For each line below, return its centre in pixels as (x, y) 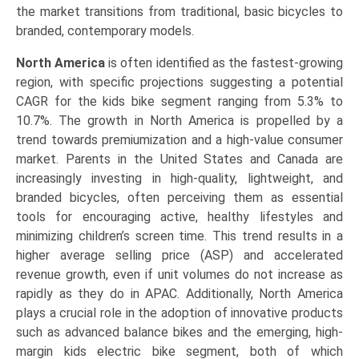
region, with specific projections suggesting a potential (179, 83)
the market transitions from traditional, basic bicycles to (179, 12)
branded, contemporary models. (105, 31)
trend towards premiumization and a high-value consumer (179, 140)
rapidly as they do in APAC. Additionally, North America (179, 294)
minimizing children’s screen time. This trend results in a (179, 236)
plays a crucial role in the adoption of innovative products (179, 313)
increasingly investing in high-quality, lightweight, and (179, 179)
